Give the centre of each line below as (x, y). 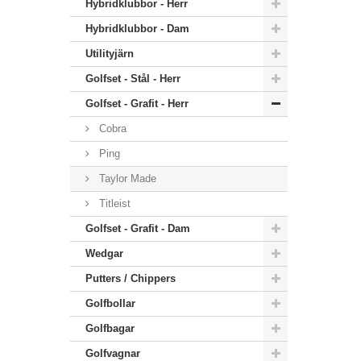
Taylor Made (126, 178)
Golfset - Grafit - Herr (137, 104)
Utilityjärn (110, 54)
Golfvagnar (113, 353)
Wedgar (104, 253)
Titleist (113, 203)
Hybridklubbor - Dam (137, 29)
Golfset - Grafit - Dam (138, 228)
